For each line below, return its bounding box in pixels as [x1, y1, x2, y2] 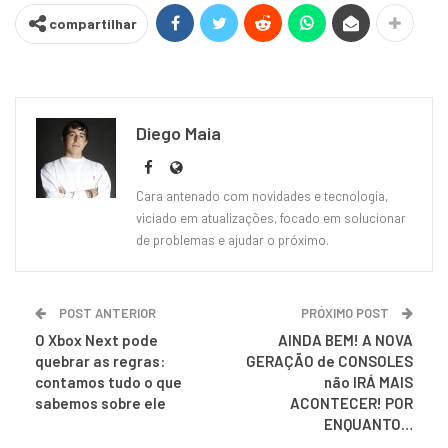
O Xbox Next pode [35, 330, 158, 349]
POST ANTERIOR [56, 304, 156, 321]
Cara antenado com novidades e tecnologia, [136, 187, 388, 204]
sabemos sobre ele [35, 393, 166, 412]
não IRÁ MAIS [324, 372, 413, 391]
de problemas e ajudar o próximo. [136, 231, 329, 248]
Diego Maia [136, 121, 221, 144]
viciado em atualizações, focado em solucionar [136, 209, 406, 226]
